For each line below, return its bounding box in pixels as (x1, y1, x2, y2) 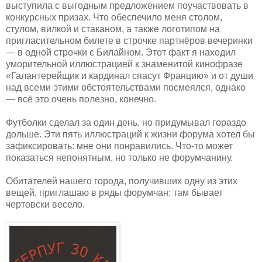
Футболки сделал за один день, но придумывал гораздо (6, 117, 246, 127)
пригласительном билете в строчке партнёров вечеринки (6, 35, 253, 46)
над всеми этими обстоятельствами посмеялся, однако (6, 82, 246, 92)
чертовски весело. (6, 199, 85, 209)
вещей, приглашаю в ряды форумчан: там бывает (6, 187, 223, 198)
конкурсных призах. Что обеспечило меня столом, (6, 12, 222, 22)
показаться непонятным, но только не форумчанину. (6, 152, 233, 163)
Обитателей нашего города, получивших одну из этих (6, 175, 237, 186)
